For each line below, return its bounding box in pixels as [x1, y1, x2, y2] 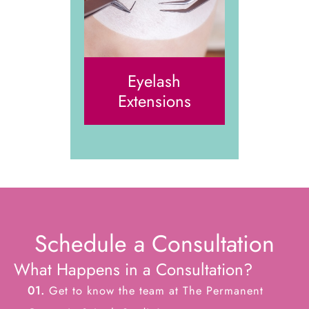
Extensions [117, 89, 191, 114]
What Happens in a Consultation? [14, 257, 252, 282]
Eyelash [128, 69, 181, 94]
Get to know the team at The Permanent [45, 282, 263, 299]
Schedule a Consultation [34, 227, 275, 261]
